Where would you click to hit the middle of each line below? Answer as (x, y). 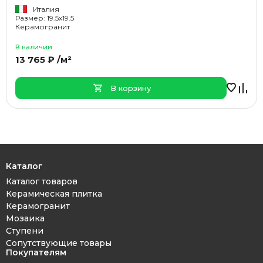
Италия (46, 9)
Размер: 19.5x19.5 (45, 18)
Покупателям (36, 252)
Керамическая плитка (54, 194)
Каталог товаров (42, 181)
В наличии (34, 47)
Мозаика (25, 218)
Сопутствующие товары (59, 243)
